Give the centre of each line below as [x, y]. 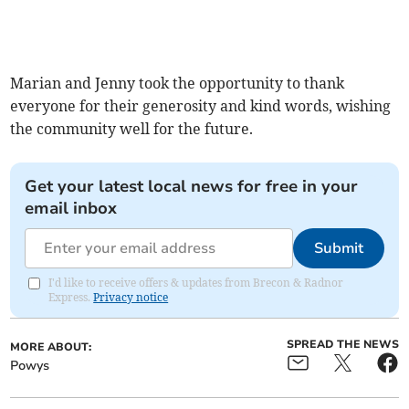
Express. [71, 298]
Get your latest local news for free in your [192, 187]
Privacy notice [131, 298]
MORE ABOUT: [51, 347]
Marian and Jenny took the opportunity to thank [178, 84]
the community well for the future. [132, 129]
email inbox [71, 209]
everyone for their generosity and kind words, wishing [201, 106]
